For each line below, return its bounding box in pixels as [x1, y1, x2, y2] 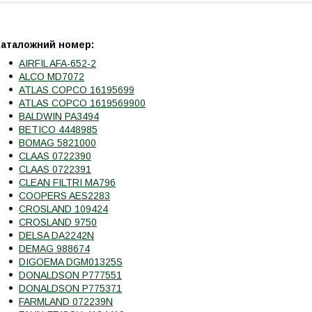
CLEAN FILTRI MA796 [19, 176, 116, 188]
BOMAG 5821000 [19, 136, 96, 148]
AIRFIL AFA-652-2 [19, 57, 96, 69]
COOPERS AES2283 [19, 189, 110, 201]
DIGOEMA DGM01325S [19, 256, 123, 267]
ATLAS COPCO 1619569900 [19, 97, 146, 109]
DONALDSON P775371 [19, 282, 122, 294]
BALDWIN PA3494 [19, 110, 99, 122]
